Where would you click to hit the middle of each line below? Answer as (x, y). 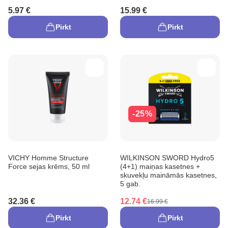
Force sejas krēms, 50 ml (49, 166)
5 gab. (130, 183)
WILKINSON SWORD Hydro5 (167, 158)
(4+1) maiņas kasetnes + (160, 166)
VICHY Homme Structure (48, 158)
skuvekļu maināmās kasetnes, (168, 175)
